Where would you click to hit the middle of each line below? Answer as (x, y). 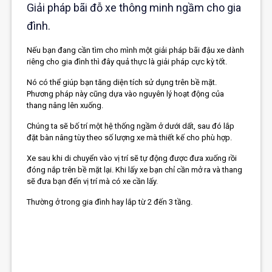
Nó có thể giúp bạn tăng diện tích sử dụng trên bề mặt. (122, 83)
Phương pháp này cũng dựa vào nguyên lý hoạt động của (126, 94)
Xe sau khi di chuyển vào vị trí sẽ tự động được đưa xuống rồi (132, 158)
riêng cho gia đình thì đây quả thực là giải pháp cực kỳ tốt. (127, 62)
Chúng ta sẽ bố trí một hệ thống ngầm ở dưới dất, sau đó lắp (131, 126)
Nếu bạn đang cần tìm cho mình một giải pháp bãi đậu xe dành (136, 50)
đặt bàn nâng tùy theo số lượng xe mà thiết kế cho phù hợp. (130, 138)
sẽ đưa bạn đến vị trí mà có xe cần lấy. (93, 182)
